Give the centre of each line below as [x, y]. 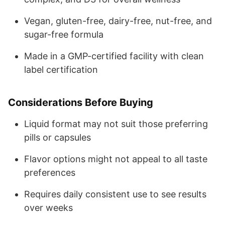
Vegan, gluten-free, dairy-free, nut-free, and [118, 21]
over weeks [48, 207]
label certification [61, 69]
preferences [50, 172]
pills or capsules [58, 137]
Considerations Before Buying [81, 102]
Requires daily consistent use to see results [115, 194]
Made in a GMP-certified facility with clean [114, 56]
